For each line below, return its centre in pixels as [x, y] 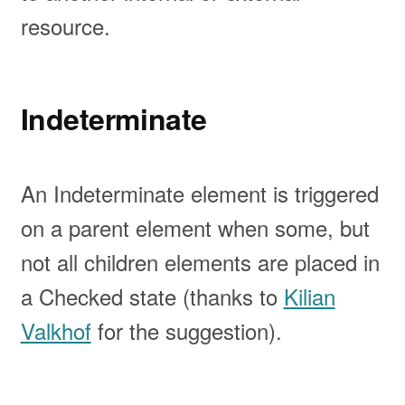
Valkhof [56, 331]
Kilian [309, 297]
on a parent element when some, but [195, 228]
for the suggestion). [186, 331]
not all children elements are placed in [200, 262]
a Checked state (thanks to [152, 297]
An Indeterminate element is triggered [199, 193]
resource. [65, 26]
